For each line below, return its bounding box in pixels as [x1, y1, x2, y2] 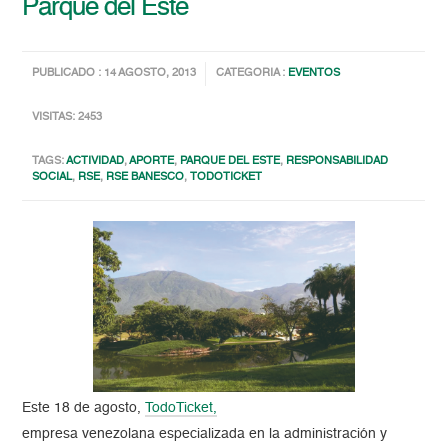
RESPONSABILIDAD [286, 156, 389, 168]
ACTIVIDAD [66, 156, 125, 168]
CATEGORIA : [216, 68, 289, 80]
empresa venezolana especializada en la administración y [22, 427, 388, 442]
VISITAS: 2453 [32, 112, 103, 124]
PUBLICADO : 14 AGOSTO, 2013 [32, 68, 197, 80]
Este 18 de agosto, [22, 401, 146, 416]
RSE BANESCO [106, 172, 185, 184]
